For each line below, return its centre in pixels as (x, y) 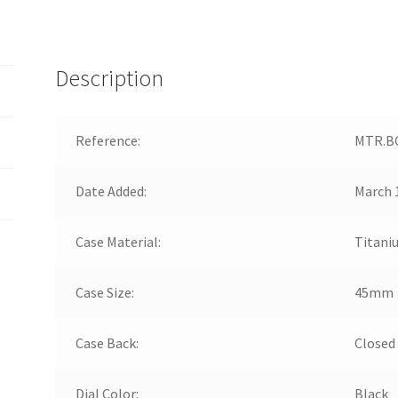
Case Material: (118, 241)
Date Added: (111, 191)
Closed (374, 342)
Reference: (107, 140)
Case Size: (104, 292)
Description (110, 78)
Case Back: (107, 342)
